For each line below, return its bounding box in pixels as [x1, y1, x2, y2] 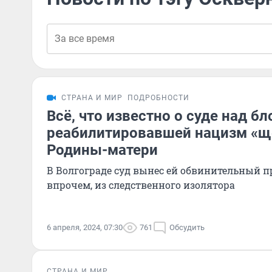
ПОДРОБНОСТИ [127, 93, 189, 102]
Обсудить [169, 223, 205, 232]
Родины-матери [47, 141, 158, 158]
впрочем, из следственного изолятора [47, 178, 235, 191]
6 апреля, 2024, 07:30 [47, 223, 123, 232]
